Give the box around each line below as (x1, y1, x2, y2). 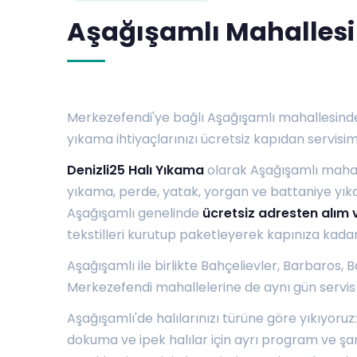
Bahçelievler (201, 256, 277, 275)
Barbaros (283, 256, 341, 275)
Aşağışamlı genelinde (67, 203, 202, 222)
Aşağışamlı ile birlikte (67, 256, 201, 275)
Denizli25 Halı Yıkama (67, 160, 204, 179)
